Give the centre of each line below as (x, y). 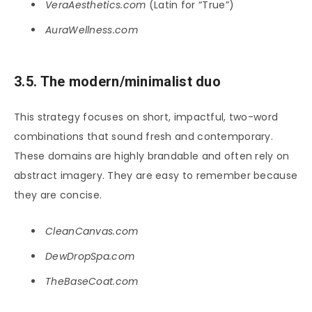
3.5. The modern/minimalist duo (117, 81)
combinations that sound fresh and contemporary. (144, 137)
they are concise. (58, 195)
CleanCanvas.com (92, 232)
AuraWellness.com (92, 30)
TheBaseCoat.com (92, 282)
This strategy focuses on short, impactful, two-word (146, 117)
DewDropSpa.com (90, 257)
